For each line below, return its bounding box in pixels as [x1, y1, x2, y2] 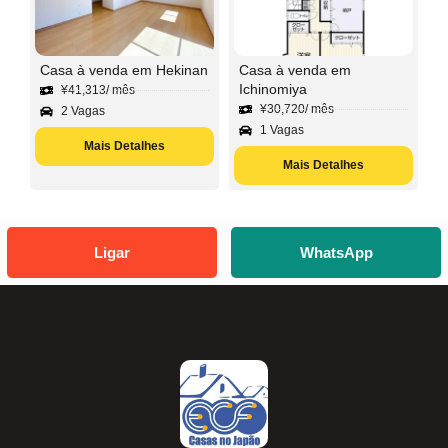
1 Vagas [260, 122, 305, 137]
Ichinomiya [239, 80, 307, 97]
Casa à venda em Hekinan [40, 61, 208, 78]
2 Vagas [61, 103, 106, 118]
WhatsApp [299, 243, 373, 261]
